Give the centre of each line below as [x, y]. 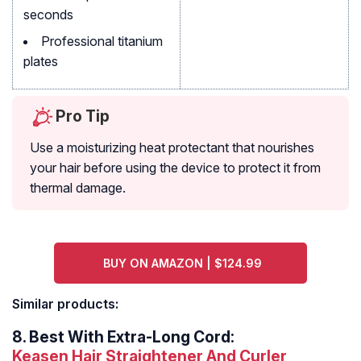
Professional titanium [102, 41]
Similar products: [65, 304]
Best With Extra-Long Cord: [132, 337]
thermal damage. [78, 188]
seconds [48, 15]
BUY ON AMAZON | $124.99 [183, 263]
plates [41, 62]
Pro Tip [83, 116]
